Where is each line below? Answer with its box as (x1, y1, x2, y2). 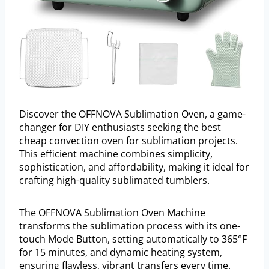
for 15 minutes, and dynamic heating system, (19, 246, 222, 259)
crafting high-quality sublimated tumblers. (19, 174, 210, 187)
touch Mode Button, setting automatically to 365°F (19, 232, 247, 246)
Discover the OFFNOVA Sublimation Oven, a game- (19, 107, 246, 121)
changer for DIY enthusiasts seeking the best (19, 121, 221, 134)
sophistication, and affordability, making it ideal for (19, 160, 249, 174)
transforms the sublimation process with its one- (19, 219, 240, 233)
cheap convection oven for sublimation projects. (19, 134, 238, 148)
